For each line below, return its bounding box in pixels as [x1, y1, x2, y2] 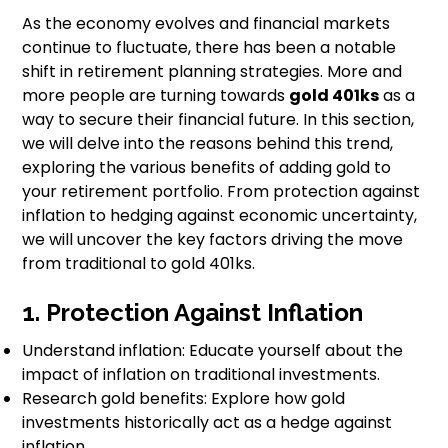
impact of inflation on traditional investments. [22, 363, 381, 387]
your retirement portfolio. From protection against [22, 180, 421, 204]
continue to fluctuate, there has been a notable [22, 36, 397, 60]
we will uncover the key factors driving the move [22, 228, 404, 252]
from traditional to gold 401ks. [22, 252, 256, 276]
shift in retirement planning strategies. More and [22, 60, 403, 84]
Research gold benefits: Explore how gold [22, 387, 346, 411]
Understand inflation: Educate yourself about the [22, 339, 404, 363]
